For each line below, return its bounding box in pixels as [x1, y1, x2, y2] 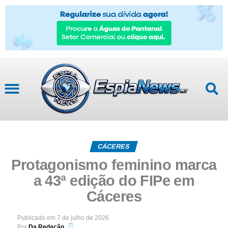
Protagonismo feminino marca [11, 156, 217, 173]
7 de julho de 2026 [56, 214, 109, 221]
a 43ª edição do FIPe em [33, 172, 195, 189]
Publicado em [17, 214, 55, 221]
